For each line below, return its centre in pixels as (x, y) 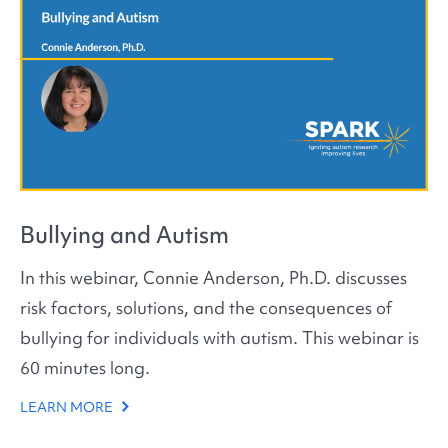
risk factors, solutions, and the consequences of (206, 307)
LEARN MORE (68, 407)
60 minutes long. (85, 367)
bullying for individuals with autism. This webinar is (219, 337)
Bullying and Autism (124, 235)
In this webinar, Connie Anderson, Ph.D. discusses (213, 277)
